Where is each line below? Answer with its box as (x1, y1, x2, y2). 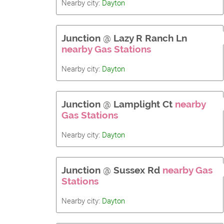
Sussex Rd (113, 164, 160, 175)
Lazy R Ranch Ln (113, 32, 187, 43)
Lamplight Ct (113, 98, 172, 109)
